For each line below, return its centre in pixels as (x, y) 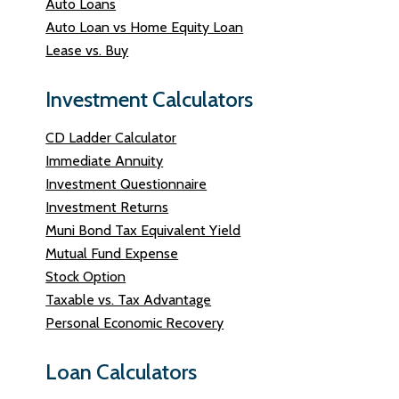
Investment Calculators (150, 99)
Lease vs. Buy (87, 50)
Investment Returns (107, 207)
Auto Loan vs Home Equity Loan (145, 27)
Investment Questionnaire (126, 184)
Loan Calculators (122, 372)
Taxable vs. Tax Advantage (129, 300)
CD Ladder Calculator (111, 138)
